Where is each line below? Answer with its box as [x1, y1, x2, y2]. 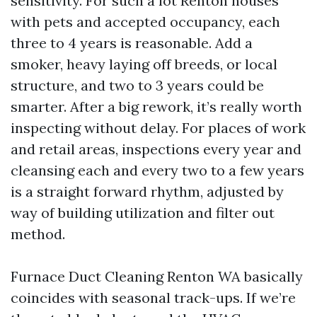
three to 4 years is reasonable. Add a [11, 34, 253, 52]
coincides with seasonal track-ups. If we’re [11, 289, 296, 307]
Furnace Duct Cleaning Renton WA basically [11, 267, 303, 286]
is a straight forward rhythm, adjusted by [11, 183, 284, 201]
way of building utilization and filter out [11, 204, 275, 222]
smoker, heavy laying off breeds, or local [11, 55, 277, 74]
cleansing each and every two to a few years [11, 161, 304, 180]
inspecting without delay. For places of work [11, 119, 306, 137]
